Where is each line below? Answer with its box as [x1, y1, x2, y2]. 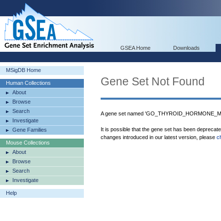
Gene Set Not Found [101, 75, 205, 88]
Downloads [173, 45, 200, 51]
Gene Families [12, 127, 47, 133]
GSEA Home [120, 45, 150, 51]
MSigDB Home [6, 67, 41, 73]
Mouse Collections [6, 140, 50, 146]
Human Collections [6, 80, 51, 86]
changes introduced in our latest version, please [101, 134, 217, 140]
